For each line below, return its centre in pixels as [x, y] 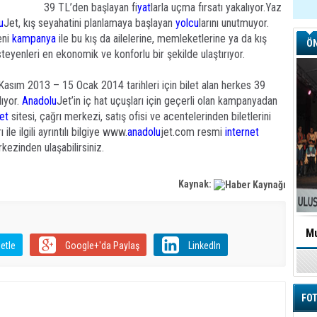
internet [242, 132]
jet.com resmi [193, 132]
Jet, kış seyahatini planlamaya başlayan [90, 23]
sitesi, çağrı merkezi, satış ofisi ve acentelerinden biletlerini [140, 116]
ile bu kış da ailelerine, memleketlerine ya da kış [163, 39]
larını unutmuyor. [234, 23]
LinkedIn [204, 246]
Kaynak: [196, 184]
